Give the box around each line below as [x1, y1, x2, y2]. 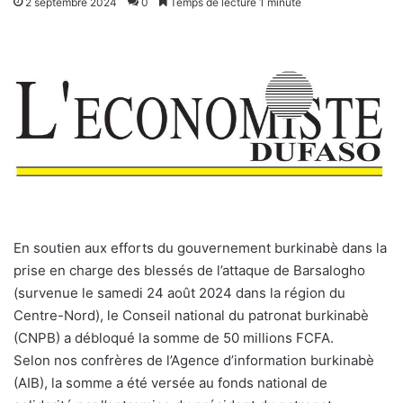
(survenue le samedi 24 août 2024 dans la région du [13, 284, 345, 302]
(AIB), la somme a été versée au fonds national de [13, 374, 327, 392]
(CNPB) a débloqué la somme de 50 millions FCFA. [13, 329, 334, 347]
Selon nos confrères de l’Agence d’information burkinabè [13, 352, 374, 370]
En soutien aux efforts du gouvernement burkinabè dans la [13, 239, 387, 257]
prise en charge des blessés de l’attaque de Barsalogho [13, 262, 365, 280]
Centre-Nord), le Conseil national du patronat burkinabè [13, 307, 369, 325]
